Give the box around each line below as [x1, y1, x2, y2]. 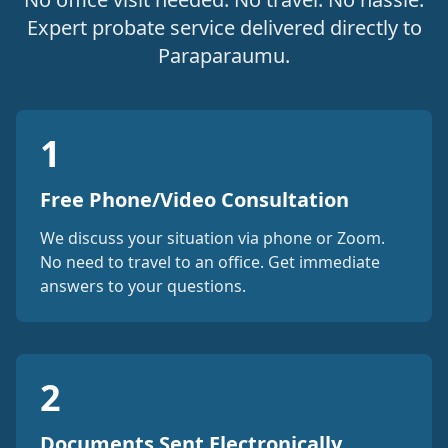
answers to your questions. [40, 275, 246, 297]
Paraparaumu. [158, 42, 290, 69]
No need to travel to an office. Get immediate [40, 251, 380, 273]
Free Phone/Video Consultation [40, 186, 349, 213]
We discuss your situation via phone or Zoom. [40, 227, 385, 249]
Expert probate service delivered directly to [26, 14, 422, 41]
